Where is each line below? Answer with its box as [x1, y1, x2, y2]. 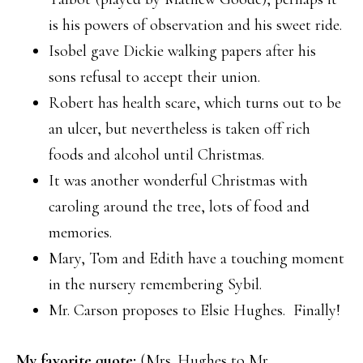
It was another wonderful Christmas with [49, 170, 308, 190]
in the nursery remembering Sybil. [49, 274, 262, 294]
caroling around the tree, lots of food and [49, 196, 310, 216]
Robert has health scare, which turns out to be [49, 92, 341, 113]
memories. [49, 222, 112, 242]
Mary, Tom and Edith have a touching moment [49, 248, 344, 268]
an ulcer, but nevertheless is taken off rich [49, 118, 310, 139]
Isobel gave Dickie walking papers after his [49, 41, 316, 61]
